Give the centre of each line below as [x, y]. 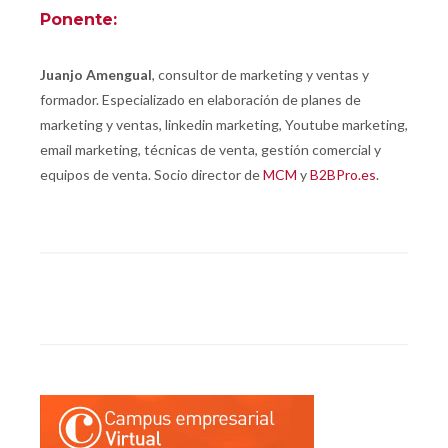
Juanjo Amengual [96, 75]
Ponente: [81, 20]
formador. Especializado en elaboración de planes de [200, 100]
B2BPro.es [343, 175]
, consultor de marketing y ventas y [260, 75]
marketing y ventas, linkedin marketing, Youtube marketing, [224, 125]
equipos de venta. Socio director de [151, 175]
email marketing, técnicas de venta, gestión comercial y [210, 150]
